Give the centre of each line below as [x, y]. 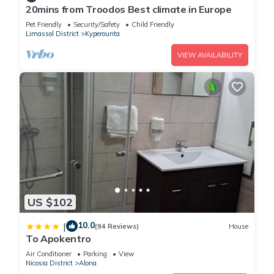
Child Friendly [153, 24]
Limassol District [52, 33]
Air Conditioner [49, 254]
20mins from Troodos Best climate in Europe [129, 9]
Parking [95, 254]
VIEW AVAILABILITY [210, 55]
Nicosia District [49, 263]
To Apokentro [59, 239]
